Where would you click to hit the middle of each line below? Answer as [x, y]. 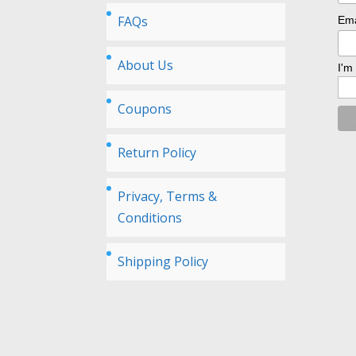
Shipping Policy [163, 261]
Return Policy [157, 152]
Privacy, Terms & [168, 196]
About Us [146, 65]
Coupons [145, 108]
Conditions [150, 217]
